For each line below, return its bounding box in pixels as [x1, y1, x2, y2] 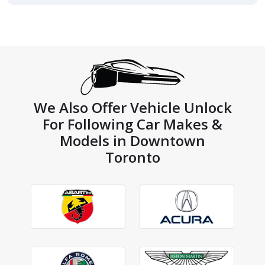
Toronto [105, 147, 160, 167]
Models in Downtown [60, 130, 205, 150]
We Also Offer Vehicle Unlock [33, 97, 232, 117]
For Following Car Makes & [43, 114, 222, 134]
